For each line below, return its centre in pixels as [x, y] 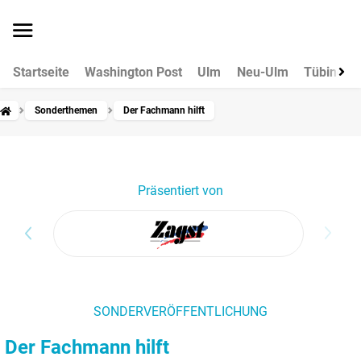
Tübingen [331, 73]
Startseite [41, 73]
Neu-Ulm [262, 73]
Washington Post [134, 73]
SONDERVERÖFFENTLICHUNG [180, 312]
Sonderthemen [66, 111]
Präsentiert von [180, 191]
